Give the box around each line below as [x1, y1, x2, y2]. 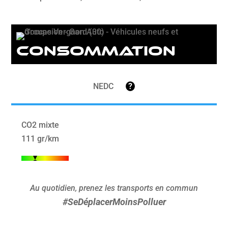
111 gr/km [21, 134, 60, 144]
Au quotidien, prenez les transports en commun [30, 183, 198, 193]
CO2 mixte [21, 120, 60, 130]
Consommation [16, 42, 176, 60]
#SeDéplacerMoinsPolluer [62, 196, 166, 208]
